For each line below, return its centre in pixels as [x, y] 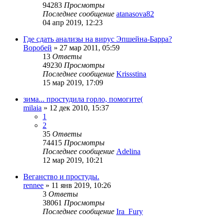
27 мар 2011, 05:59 [90, 48]
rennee [33, 186]
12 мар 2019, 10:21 [73, 160]
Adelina [128, 152]
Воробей [38, 48]
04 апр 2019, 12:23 [73, 23]
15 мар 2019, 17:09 [73, 83]
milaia [32, 108]
